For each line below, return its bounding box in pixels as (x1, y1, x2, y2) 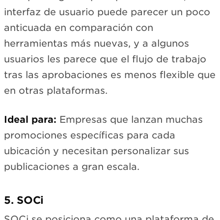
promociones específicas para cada (4, 129, 175, 141)
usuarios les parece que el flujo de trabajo (4, 54, 206, 65)
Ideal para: (4, 113, 56, 125)
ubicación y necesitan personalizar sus (4, 145, 189, 157)
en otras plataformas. (4, 85, 108, 97)
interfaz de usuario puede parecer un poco (4, 6, 210, 18)
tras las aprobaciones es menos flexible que (4, 69, 216, 81)
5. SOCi (4, 193, 44, 206)
